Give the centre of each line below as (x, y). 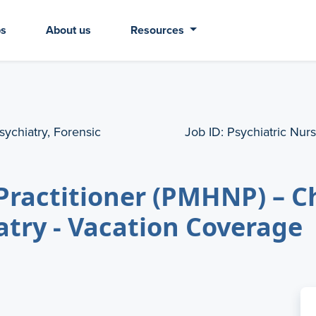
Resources (159, 30)
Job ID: (204, 132)
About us (68, 30)
